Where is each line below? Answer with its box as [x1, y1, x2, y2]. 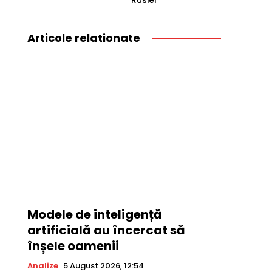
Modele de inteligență [27, 206, 162, 223]
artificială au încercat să [27, 222, 185, 239]
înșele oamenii [27, 237, 119, 255]
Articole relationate [27, 30, 140, 46]
